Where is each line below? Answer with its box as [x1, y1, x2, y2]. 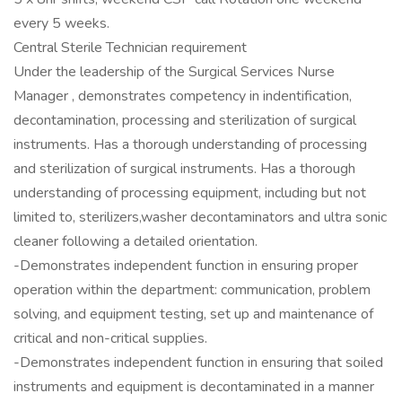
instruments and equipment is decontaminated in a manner [13, 377, 374, 397]
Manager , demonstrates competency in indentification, [13, 86, 352, 106]
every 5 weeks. [13, 13, 109, 33]
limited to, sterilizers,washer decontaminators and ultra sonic [13, 207, 387, 227]
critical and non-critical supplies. [13, 328, 207, 348]
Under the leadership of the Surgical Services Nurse [13, 62, 335, 82]
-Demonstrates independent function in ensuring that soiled [13, 353, 383, 372]
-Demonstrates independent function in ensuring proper [13, 256, 358, 275]
